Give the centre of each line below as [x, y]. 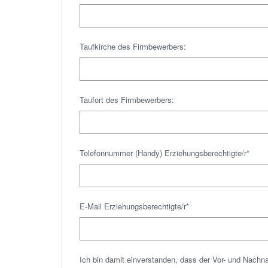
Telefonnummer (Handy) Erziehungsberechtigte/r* [165, 153]
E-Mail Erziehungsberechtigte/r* [134, 206]
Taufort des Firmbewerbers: [127, 100]
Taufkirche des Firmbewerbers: [133, 46]
